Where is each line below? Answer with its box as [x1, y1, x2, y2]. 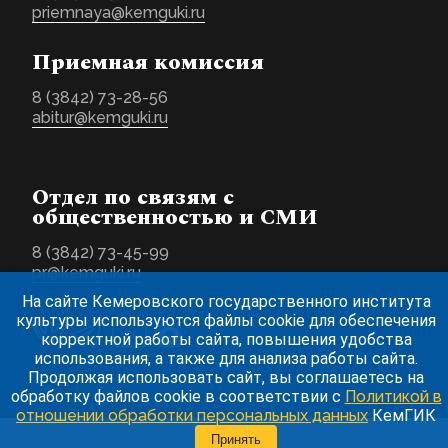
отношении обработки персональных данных [16, 406, 368, 425]
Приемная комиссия [32, 45, 264, 79]
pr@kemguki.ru [32, 262, 141, 282]
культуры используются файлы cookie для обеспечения [16, 311, 436, 330]
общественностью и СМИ [32, 200, 318, 234]
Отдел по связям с [32, 180, 234, 214]
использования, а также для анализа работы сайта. [34, 349, 418, 368]
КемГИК [368, 406, 436, 425]
